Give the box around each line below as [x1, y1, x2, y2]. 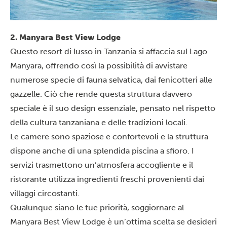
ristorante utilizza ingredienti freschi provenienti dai [10, 174, 204, 184]
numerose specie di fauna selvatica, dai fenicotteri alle [10, 74, 212, 85]
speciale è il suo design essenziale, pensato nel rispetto [10, 103, 215, 113]
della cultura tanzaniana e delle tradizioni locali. [10, 117, 187, 127]
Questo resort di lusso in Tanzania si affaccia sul [10, 46, 190, 56]
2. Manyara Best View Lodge [10, 32, 121, 42]
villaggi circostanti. [10, 188, 80, 198]
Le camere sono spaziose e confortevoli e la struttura [10, 131, 208, 141]
